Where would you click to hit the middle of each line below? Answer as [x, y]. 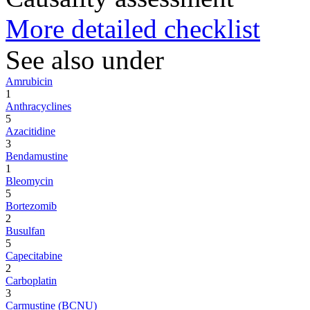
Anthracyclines [38, 106]
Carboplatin [31, 280]
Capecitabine [34, 255]
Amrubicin [29, 81]
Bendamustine [37, 156]
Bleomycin [29, 181]
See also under [85, 60]
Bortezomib [31, 206]
